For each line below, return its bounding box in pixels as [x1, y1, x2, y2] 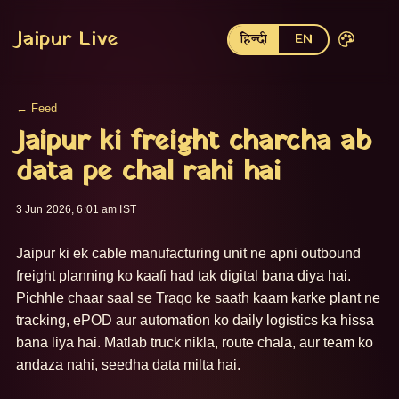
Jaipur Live [16, 24, 118, 54]
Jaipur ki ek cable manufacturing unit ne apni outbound [16, 246, 361, 261]
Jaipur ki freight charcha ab [16, 122, 371, 162]
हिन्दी [240, 29, 267, 49]
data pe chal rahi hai [16, 152, 281, 192]
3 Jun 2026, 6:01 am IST [16, 203, 136, 216]
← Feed [16, 102, 57, 115]
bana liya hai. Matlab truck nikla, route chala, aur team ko [16, 335, 373, 350]
